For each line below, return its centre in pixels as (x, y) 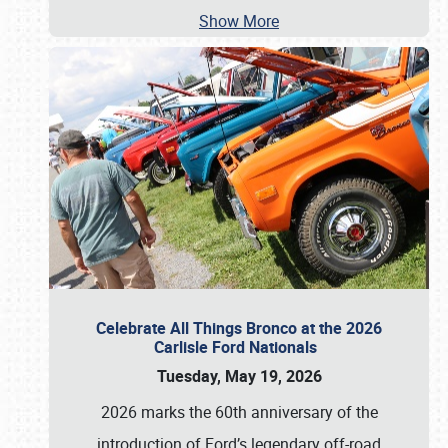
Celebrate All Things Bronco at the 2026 (239, 328)
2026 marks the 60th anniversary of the (239, 412)
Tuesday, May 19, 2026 (239, 376)
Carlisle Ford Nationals (239, 347)
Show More (239, 21)
